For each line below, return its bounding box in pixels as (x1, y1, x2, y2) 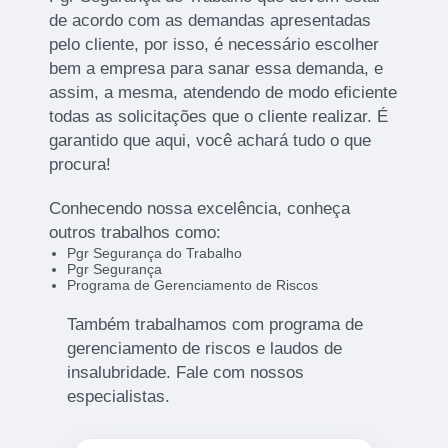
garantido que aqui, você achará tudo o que (49, 131, 372, 151)
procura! (49, 155, 112, 175)
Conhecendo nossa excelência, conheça (49, 199, 351, 219)
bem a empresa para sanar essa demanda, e (49, 59, 384, 79)
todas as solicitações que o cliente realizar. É (49, 107, 389, 127)
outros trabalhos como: (49, 223, 222, 243)
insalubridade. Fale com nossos (66, 363, 304, 383)
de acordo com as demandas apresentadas (49, 11, 372, 31)
